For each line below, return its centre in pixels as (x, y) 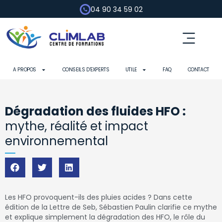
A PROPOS (25, 70)
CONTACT (198, 70)
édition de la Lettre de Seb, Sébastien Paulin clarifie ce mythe (111, 207)
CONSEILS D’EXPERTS (86, 70)
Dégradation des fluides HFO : (95, 111)
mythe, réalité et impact (77, 126)
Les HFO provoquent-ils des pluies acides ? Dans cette (99, 197)
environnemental (56, 141)
